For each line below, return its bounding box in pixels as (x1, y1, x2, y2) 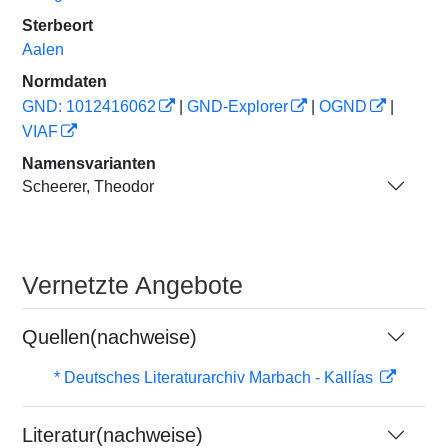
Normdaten (22, 73, 107, 90)
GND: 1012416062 (22, 98, 156, 115)
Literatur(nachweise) (22, 424, 203, 446)
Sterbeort (22, 17, 93, 34)
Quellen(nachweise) (22, 326, 197, 348)
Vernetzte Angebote (22, 271, 243, 299)
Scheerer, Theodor (22, 177, 154, 195)
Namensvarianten (22, 155, 156, 172)
